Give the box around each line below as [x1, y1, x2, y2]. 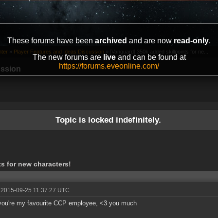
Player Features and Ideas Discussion [14, 49, 104, 55]
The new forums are [32, 53, 103, 61]
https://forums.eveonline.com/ [59, 62, 159, 70]
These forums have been [7, 36, 95, 45]
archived [95, 36, 127, 45]
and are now [127, 36, 174, 45]
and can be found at [115, 53, 186, 61]
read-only [174, 36, 209, 45]
